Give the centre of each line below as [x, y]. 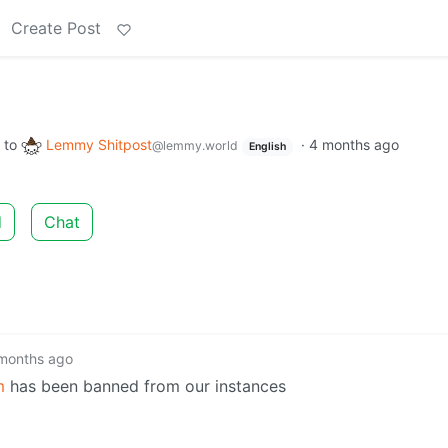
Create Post [56, 28]
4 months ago [353, 144]
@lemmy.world [195, 145]
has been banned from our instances [145, 385]
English [267, 146]
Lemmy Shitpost [99, 144]
